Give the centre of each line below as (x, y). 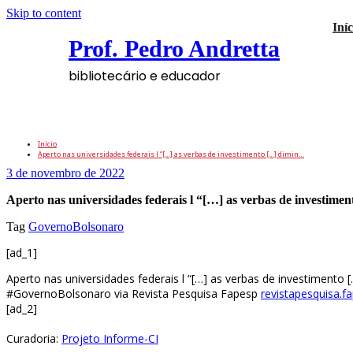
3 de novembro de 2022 (65, 173)
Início (47, 144)
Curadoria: (34, 339)
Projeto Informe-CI (110, 339)
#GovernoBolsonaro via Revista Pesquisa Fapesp (134, 294)
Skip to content (44, 13)
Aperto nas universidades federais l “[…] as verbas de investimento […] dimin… (171, 154)
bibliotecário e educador (145, 76)
